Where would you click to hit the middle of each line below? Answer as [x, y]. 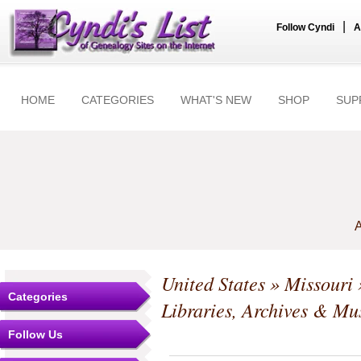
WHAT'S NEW [216, 100]
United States [213, 283]
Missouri [319, 283]
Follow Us [35, 334]
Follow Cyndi [305, 27]
